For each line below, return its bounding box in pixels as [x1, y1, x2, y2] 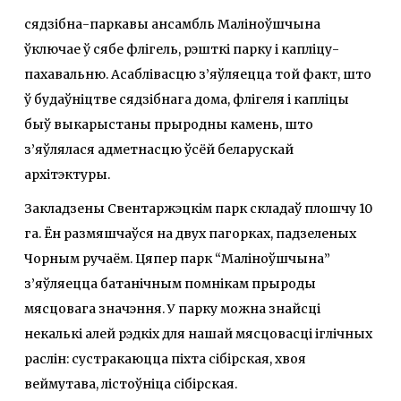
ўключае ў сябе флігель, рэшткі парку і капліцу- [24, 41, 339, 58]
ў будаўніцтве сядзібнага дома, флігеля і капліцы [24, 91, 349, 108]
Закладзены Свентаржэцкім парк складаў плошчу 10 [24, 200, 372, 218]
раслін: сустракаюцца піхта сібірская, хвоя [24, 351, 306, 368]
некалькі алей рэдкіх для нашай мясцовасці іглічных [24, 326, 372, 343]
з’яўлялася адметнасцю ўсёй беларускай [24, 141, 294, 158]
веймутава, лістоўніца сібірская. [24, 376, 240, 393]
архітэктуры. [24, 166, 115, 183]
